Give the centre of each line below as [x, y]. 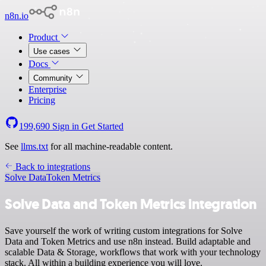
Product [44, 37]
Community [54, 78]
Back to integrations [52, 167]
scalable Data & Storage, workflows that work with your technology [133, 252]
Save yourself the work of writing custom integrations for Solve [123, 230]
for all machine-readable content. [110, 146]
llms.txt [34, 146]
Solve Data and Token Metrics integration [131, 204]
